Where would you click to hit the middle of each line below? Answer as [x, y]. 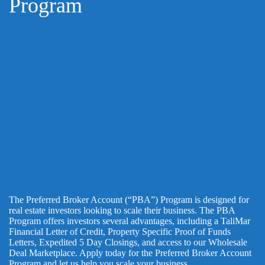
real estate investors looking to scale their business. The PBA [122, 211]
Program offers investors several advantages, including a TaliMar [130, 221]
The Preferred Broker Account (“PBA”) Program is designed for [129, 200]
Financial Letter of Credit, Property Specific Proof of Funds [120, 232]
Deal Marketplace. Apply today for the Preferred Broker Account [130, 253]
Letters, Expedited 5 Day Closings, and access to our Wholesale [128, 243]
